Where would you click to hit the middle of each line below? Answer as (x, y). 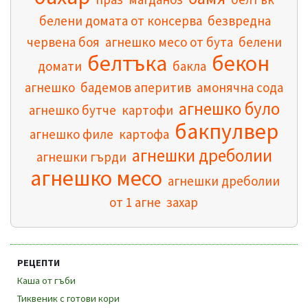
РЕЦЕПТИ (38, 262)
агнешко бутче (72, 110)
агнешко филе (71, 134)
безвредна (239, 20)
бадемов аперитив (136, 87)
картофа (144, 134)
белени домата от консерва (120, 20)
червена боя (63, 42)
